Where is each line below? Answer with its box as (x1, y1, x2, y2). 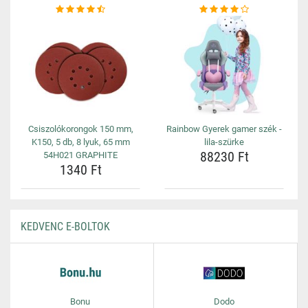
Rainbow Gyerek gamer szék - (166, 124, 282, 134)
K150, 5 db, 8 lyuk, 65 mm (31, 137, 130, 147)
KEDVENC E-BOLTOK (21, 220, 110, 233)
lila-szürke (204, 137, 244, 147)
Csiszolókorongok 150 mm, (27, 124, 133, 134)
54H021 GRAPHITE (43, 150, 118, 160)
